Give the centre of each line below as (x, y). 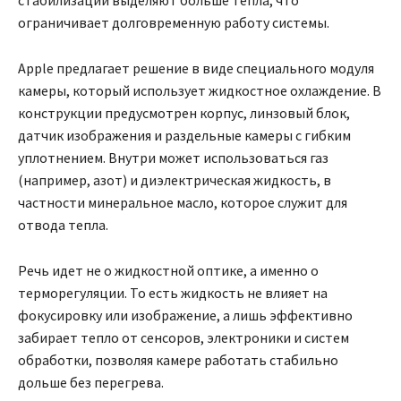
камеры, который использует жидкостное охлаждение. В (200, 90)
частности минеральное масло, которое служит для (183, 202)
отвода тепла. (63, 224)
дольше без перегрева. (91, 382)
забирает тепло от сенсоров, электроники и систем (183, 337)
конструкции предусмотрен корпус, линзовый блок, (184, 112)
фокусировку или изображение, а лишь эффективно (185, 315)
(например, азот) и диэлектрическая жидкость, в (175, 179)
